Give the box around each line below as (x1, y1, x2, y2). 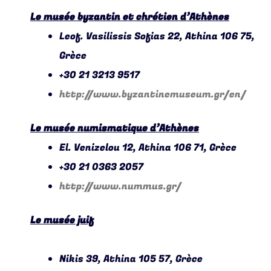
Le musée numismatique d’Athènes (30, 121, 199, 136)
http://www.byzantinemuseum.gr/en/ (59, 87, 246, 102)
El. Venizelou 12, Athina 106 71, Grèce (59, 140, 237, 155)
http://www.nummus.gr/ (59, 179, 181, 194)
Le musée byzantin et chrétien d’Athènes (30, 10, 229, 25)
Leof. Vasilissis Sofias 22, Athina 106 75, (59, 29, 255, 44)
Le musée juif (30, 213, 94, 228)
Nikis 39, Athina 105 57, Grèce (59, 252, 203, 267)
